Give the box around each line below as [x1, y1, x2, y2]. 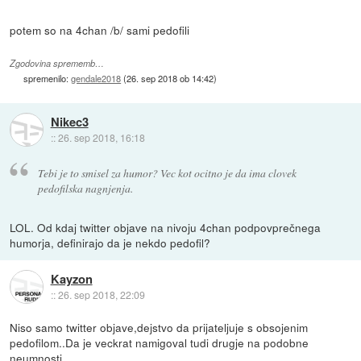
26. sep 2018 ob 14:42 [127, 71, 214, 85]
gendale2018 [71, 71, 122, 85]
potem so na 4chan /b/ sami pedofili [10, 21, 190, 38]
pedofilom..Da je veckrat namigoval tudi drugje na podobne [10, 334, 309, 351]
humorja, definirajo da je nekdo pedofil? [10, 234, 211, 251]
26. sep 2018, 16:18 [57, 131, 145, 145]
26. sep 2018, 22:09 [57, 287, 145, 301]
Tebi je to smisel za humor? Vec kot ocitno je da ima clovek [37, 164, 297, 180]
